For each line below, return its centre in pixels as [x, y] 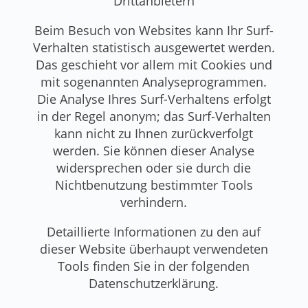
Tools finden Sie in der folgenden [154, 266]
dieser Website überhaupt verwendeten [154, 249]
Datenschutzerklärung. [154, 283]
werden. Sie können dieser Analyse [154, 150]
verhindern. [154, 202]
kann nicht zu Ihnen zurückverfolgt [154, 133]
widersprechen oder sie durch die [154, 167]
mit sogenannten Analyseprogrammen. [154, 81]
